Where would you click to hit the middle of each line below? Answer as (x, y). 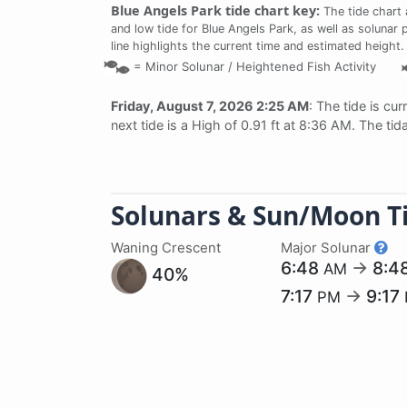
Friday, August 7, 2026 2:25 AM (210, 105)
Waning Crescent (166, 247)
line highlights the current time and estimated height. (258, 45)
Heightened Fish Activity (304, 66)
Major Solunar (328, 247)
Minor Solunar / (189, 66)
